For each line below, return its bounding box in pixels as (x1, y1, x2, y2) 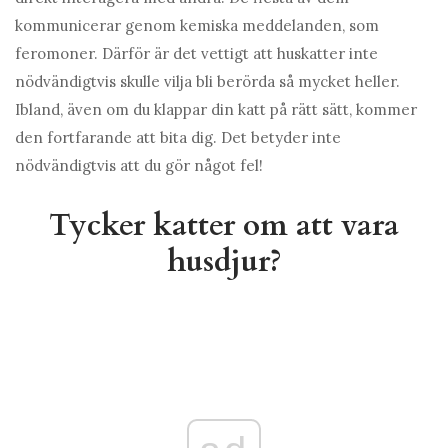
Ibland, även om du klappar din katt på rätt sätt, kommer (15, 100, 417, 120)
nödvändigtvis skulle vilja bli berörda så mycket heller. (15, 72, 400, 92)
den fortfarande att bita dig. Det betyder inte (15, 128, 341, 148)
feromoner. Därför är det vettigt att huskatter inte (15, 44, 378, 64)
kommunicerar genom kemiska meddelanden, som (15, 16, 379, 36)
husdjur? (166, 241, 282, 283)
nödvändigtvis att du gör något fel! (15, 156, 263, 176)
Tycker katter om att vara (49, 205, 399, 247)
